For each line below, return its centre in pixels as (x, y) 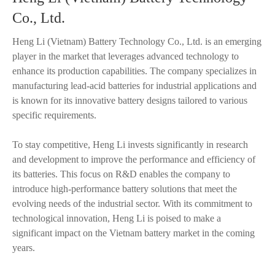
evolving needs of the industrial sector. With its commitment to (132, 203)
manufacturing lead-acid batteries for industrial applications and (134, 86)
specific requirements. (54, 115)
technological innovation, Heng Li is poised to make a (117, 218)
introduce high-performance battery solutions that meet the (125, 189)
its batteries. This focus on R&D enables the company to (121, 174)
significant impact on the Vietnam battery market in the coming (134, 233)
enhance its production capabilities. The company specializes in (134, 71)
